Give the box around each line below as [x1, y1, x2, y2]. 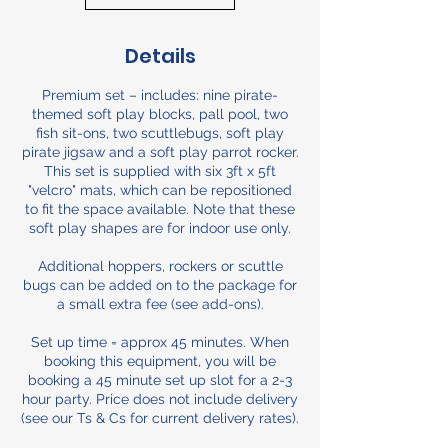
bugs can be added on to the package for [23, 276, 297, 293]
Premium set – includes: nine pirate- [42, 86, 278, 103]
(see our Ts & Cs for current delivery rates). [21, 409, 299, 426]
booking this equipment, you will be [44, 352, 276, 369]
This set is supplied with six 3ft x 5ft [44, 162, 276, 179]
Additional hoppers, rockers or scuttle [37, 257, 283, 274]
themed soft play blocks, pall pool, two [32, 105, 288, 122]
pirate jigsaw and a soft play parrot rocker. [21, 143, 299, 160]
